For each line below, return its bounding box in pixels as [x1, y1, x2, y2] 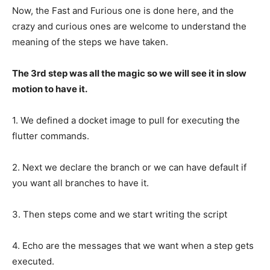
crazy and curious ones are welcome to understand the [12, 20, 246, 33]
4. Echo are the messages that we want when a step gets [12, 240, 254, 252]
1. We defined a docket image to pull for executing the [12, 115, 240, 127]
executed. [12, 256, 54, 268]
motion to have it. [12, 83, 87, 95]
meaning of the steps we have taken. [12, 36, 168, 48]
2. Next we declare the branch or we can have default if [12, 162, 246, 174]
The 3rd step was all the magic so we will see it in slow [12, 67, 246, 80]
